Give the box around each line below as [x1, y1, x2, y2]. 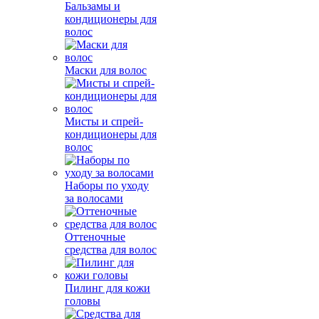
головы [65, 295, 100, 307]
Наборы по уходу [65, 179, 149, 192]
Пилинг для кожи [65, 282, 150, 294]
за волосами [65, 192, 123, 204]
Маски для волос [65, 64, 147, 76]
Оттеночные [65, 231, 125, 243]
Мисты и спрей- [65, 115, 143, 127]
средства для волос [65, 244, 157, 256]
